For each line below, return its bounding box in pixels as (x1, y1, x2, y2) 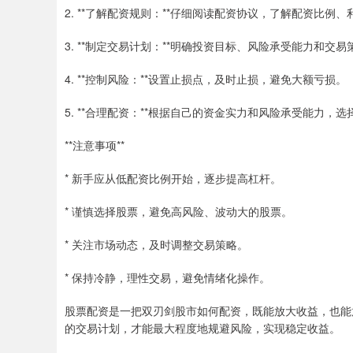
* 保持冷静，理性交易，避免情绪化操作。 (65, 269, 270, 285)
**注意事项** (65, 137, 124, 153)
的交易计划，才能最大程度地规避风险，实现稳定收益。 (65, 320, 340, 336)
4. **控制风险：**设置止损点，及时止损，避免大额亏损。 (65, 71, 347, 87)
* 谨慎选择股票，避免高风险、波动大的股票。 (65, 203, 292, 219)
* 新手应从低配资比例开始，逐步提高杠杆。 (65, 170, 281, 186)
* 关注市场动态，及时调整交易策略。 (65, 236, 248, 252)
